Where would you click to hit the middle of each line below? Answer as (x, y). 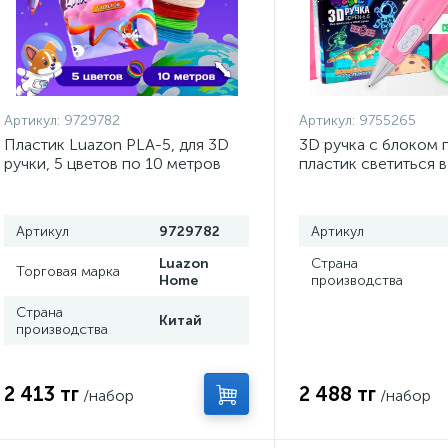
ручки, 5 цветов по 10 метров (112, 163)
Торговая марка (68, 271)
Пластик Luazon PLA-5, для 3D (116, 144)
